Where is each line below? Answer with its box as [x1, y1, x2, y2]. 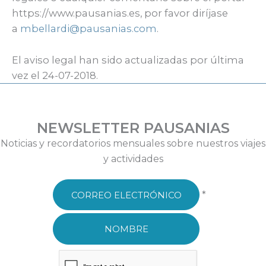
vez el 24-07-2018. [12, 69, 98, 81]
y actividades [103, 153, 163, 164]
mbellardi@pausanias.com [20, 23, 157, 35]
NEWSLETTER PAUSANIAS [36, 119, 230, 137]
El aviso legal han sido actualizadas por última [12, 53, 244, 66]
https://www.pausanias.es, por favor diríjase [12, 7, 228, 20]
